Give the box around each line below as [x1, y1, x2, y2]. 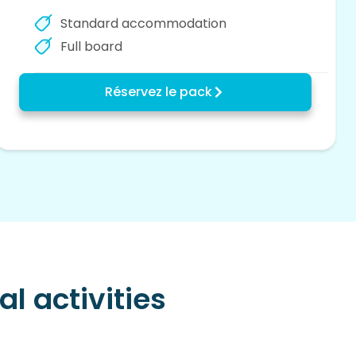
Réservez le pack [105, 83, 213, 102]
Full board [60, 37, 123, 56]
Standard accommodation [60, 14, 227, 33]
